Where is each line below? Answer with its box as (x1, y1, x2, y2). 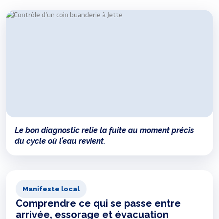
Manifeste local (22, 185, 80, 193)
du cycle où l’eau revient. (15, 136, 106, 146)
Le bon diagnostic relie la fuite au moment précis (15, 126, 194, 135)
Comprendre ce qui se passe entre (16, 197, 181, 210)
